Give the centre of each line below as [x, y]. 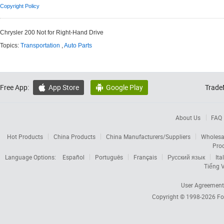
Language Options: [31, 157]
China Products [74, 136]
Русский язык [186, 157]
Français [145, 157]
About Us [188, 117]
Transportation [40, 45]
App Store [64, 87]
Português [109, 157]
